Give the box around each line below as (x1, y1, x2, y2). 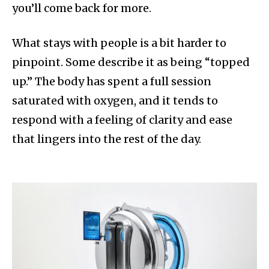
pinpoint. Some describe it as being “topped (12, 55, 250, 70)
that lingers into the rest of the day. (12, 132, 204, 147)
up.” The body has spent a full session (12, 74, 211, 89)
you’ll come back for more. (12, 1, 151, 16)
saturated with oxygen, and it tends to (12, 94, 218, 108)
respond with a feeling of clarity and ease (12, 113, 232, 127)
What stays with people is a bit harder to (12, 36, 226, 50)
